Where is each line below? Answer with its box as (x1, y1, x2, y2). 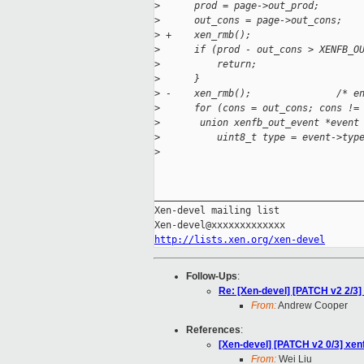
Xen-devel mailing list (154, 205, 279, 217)
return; (160, 58, 257, 71)
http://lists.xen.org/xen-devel (154, 234, 325, 246)
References (186, 324, 240, 336)
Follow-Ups (186, 271, 237, 283)
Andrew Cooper (276, 300, 348, 312)
